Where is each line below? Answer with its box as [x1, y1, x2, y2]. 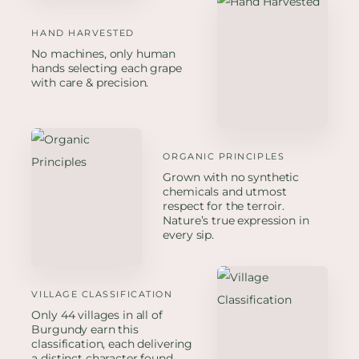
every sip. [163, 228, 215, 243]
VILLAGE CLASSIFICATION [31, 288, 173, 301]
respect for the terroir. [163, 199, 285, 214]
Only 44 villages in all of [31, 308, 163, 323]
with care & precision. [31, 75, 149, 91]
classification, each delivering [31, 337, 193, 352]
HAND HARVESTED [31, 27, 135, 39]
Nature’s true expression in [163, 213, 309, 228]
